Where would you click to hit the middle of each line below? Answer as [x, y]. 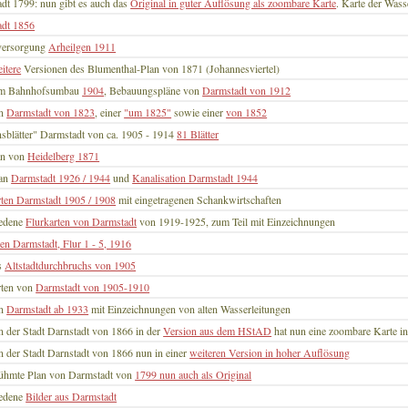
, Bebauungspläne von [153, 91]
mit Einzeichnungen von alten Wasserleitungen [190, 309]
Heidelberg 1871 [64, 156]
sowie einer [199, 112]
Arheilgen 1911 [82, 47]
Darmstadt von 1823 [51, 112]
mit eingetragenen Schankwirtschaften [199, 200]
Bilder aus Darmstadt [71, 397]
